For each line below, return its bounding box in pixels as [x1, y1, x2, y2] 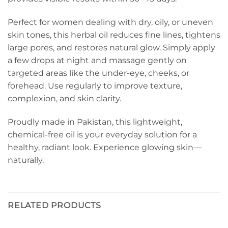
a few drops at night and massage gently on [8, 55, 187, 66]
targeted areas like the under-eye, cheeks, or [8, 68, 189, 78]
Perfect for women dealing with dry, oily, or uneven [8, 17, 213, 27]
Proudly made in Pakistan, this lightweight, [8, 117, 182, 127]
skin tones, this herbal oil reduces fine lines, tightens [8, 30, 220, 40]
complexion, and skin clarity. [8, 94, 121, 104]
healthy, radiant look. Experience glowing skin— [8, 142, 202, 152]
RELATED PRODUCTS [8, 200, 101, 210]
